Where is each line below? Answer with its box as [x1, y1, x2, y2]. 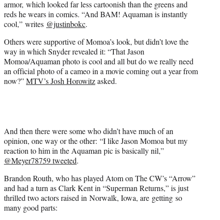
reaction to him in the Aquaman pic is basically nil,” [4, 145, 164, 156]
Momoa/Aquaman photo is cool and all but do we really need [4, 56, 193, 67]
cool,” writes [4, 19, 46, 29]
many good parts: [4, 202, 57, 213]
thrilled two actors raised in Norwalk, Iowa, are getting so [4, 192, 182, 203]
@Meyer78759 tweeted [4, 155, 77, 166]
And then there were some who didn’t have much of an [4, 126, 173, 137]
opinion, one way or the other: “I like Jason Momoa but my [4, 136, 188, 146]
